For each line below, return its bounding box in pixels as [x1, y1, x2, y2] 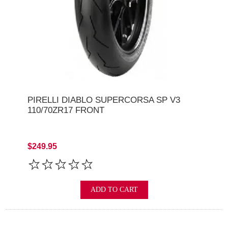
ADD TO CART [90, 186, 138, 194]
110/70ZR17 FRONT [27, 105, 104, 115]
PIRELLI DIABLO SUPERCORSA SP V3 [27, 95, 180, 105]
